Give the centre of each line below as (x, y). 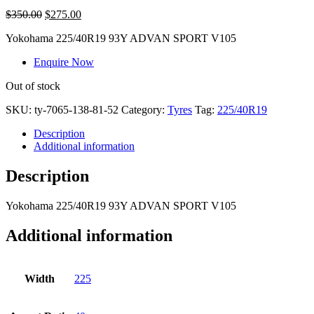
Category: (144, 110)
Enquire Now (64, 62)
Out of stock (33, 86)
